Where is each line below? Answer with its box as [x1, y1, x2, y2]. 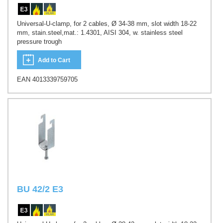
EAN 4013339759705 [17, 76, 78, 84]
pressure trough [17, 37, 62, 45]
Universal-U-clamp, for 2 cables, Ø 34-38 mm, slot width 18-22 [17, 19, 197, 27]
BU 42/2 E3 [17, 184, 63, 194]
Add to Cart [38, 57, 70, 64]
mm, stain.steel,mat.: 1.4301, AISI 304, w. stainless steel [17, 28, 183, 36]
